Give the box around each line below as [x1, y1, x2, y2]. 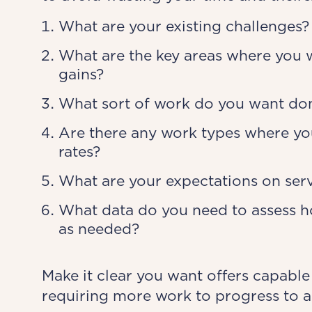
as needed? [58, 220, 139, 237]
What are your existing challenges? [58, 17, 309, 35]
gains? [58, 65, 104, 83]
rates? [58, 143, 100, 160]
